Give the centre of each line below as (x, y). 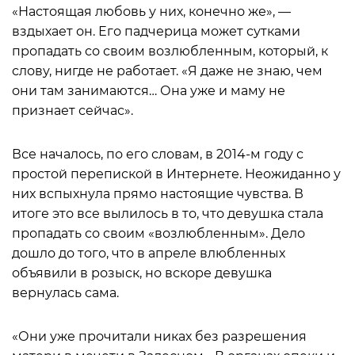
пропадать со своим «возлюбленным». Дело (158, 233)
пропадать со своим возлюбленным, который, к (170, 51)
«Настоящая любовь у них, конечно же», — (151, 11)
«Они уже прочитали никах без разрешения (159, 336)
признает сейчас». (73, 111)
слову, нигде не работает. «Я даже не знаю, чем (167, 71)
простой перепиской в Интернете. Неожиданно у (176, 174)
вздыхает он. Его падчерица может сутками (156, 31)
